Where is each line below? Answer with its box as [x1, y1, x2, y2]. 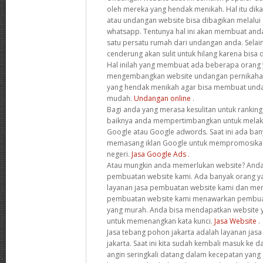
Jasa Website [214, 215, 257, 226]
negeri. [107, 149, 131, 159]
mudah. [107, 93, 134, 103]
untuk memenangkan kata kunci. [107, 215, 214, 226]
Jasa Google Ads [131, 149, 186, 159]
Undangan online [134, 93, 191, 103]
